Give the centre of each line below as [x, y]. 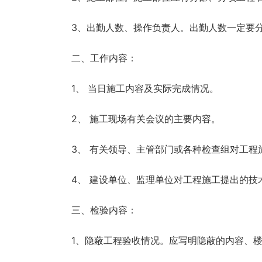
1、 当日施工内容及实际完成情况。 [145, 88]
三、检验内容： [104, 210]
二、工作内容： [104, 58]
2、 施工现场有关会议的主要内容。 [146, 118]
